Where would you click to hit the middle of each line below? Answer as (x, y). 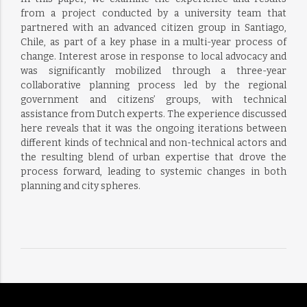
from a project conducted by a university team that (153, 13)
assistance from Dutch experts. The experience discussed (153, 114)
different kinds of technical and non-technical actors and (153, 143)
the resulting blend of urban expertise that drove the (153, 157)
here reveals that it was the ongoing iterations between (153, 128)
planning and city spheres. (80, 186)
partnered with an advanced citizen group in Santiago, (153, 28)
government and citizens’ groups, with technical (153, 100)
